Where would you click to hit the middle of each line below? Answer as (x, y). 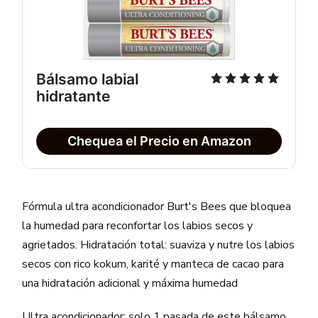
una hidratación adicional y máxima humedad (130, 283)
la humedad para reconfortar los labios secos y (138, 225)
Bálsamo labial (88, 79)
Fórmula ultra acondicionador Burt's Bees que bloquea (157, 206)
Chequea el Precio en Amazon (159, 141)
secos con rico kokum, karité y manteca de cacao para (153, 264)
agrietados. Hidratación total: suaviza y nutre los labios (159, 245)
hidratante (73, 96)
